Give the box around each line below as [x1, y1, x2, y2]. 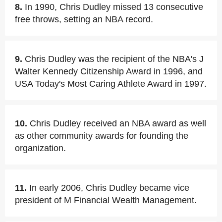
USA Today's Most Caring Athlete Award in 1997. [15, 79, 207, 89]
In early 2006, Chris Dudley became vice [29, 183, 189, 193]
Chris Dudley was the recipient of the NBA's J [25, 54, 204, 64]
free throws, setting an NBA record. [15, 14, 153, 24]
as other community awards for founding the [15, 131, 188, 141]
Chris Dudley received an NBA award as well [30, 118, 206, 128]
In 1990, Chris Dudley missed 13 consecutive [25, 2, 203, 12]
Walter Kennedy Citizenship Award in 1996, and [15, 66, 203, 76]
